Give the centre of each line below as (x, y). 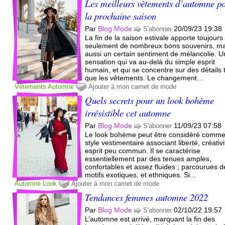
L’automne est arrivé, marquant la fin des (150, 219)
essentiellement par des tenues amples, (148, 158)
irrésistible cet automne (128, 113)
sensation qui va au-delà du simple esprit (150, 62)
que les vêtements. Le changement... (144, 78)
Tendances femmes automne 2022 (147, 197)
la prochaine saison (121, 16)
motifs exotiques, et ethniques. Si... (141, 175)
